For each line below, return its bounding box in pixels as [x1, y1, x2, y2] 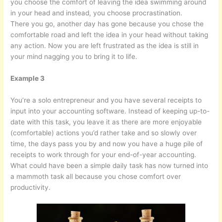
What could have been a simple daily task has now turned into [10, 162, 209, 170]
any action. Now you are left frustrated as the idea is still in [10, 42, 199, 50]
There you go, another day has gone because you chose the [10, 20, 204, 28]
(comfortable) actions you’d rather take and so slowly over [10, 129, 197, 137]
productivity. [10, 183, 51, 192]
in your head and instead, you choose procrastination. [10, 9, 183, 17]
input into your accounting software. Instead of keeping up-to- [10, 107, 210, 115]
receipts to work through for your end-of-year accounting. [10, 151, 197, 159]
